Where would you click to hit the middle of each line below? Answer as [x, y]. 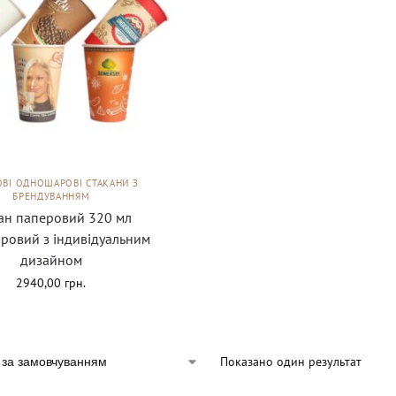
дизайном [51, 260]
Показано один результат [290, 362]
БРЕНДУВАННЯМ [51, 197]
